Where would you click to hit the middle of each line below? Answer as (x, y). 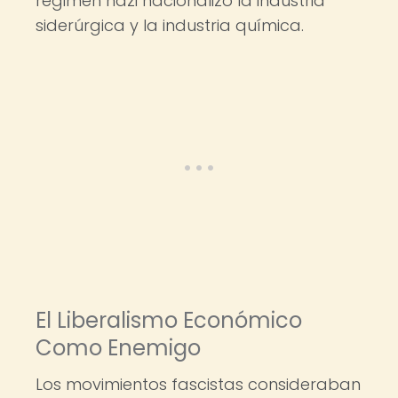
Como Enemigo (118, 348)
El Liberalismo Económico (169, 320)
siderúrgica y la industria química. (170, 25)
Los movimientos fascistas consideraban (198, 384)
